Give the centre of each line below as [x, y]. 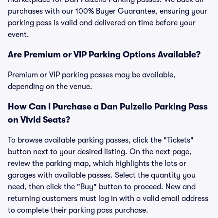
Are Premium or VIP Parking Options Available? [104, 54]
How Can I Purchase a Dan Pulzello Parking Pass [108, 107]
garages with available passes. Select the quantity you [102, 175]
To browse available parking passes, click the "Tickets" [101, 140]
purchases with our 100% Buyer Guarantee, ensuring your [108, 11]
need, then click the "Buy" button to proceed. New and [102, 187]
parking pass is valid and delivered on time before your [102, 23]
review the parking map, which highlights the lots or [97, 163]
